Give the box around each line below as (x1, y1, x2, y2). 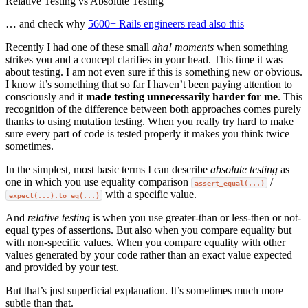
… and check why (5, 18, 88, 30)
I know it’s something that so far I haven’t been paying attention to (5, 78, 292, 90)
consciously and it (5, 91, 86, 102)
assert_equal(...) (194, 179, 265, 187)
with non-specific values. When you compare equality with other (5, 236, 285, 248)
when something (214, 41, 288, 53)
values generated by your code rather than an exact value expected (5, 249, 292, 261)
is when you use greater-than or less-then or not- (90, 212, 301, 223)
